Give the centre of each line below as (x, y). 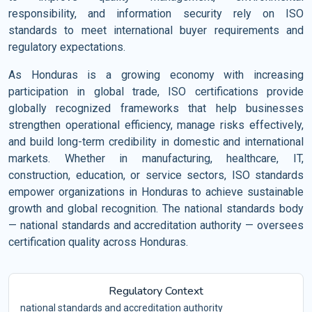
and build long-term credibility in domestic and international (156, 142)
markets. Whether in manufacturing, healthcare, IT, (156, 158)
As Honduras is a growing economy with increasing (156, 75)
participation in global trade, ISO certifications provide (156, 92)
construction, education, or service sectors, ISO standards (156, 175)
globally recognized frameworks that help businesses (156, 108)
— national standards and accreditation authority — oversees (156, 225)
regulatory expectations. (67, 47)
